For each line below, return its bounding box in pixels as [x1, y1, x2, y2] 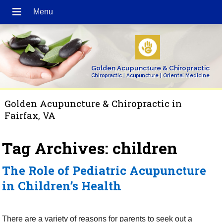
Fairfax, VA [4, 109, 56, 122]
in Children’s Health [2, 177, 122, 194]
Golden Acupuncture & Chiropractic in [4, 97, 182, 110]
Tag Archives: [2, 137, 113, 159]
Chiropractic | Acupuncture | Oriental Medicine [91, 72, 210, 78]
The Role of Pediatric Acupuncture [2, 162, 207, 178]
